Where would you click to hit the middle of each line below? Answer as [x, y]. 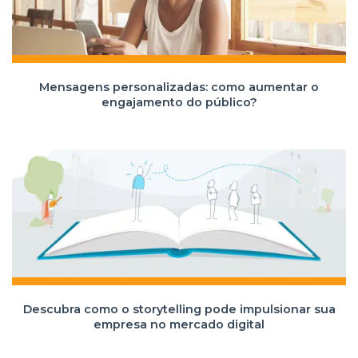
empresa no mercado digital [179, 324]
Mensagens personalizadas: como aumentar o [179, 87]
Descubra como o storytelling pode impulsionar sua [179, 309]
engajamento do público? [179, 102]
